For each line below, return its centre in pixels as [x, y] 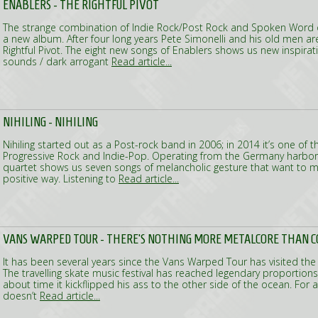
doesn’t [21, 296]
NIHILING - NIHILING [50, 122]
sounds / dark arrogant [57, 61]
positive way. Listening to [61, 179]
